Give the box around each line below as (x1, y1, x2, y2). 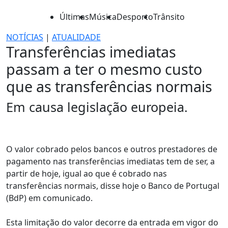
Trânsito (153, 11, 185, 22)
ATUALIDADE (52, 32, 101, 43)
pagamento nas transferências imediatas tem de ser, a (6, 156, 215, 167)
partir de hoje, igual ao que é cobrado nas (6, 168, 167, 179)
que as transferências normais (6, 76, 212, 96)
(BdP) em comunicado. (6, 192, 93, 204)
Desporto (117, 11, 153, 22)
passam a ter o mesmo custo (6, 59, 202, 79)
